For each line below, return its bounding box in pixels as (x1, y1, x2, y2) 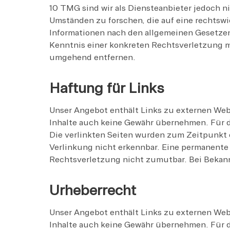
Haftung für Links (49, 79, 164, 97)
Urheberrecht (49, 181, 136, 199)
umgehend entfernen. (49, 52, 136, 63)
